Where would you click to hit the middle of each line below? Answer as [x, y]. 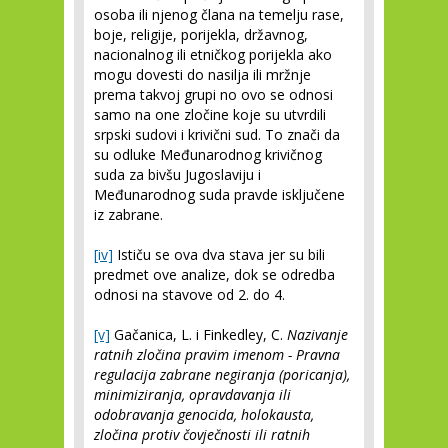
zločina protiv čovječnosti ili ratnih [202, 434]
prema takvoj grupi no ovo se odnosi [213, 94]
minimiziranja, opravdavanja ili [192, 394]
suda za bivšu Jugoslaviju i [177, 174]
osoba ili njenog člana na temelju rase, [219, 14]
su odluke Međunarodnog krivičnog [208, 154]
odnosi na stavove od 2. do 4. [189, 294]
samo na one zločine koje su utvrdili [210, 114]
